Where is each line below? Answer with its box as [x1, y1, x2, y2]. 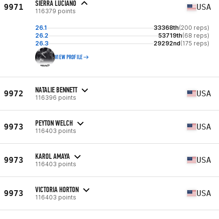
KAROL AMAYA [35, 151, 70, 161]
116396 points [35, 93, 76, 101]
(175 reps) [180, 40, 209, 47]
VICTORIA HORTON [35, 184, 79, 194]
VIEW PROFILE [55, 54, 83, 61]
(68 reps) [182, 32, 209, 39]
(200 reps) [179, 24, 209, 31]
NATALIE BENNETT [35, 85, 77, 94]
